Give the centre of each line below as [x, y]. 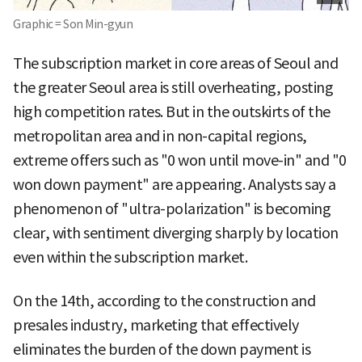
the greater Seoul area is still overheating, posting [173, 87]
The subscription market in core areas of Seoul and [175, 63]
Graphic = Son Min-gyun [73, 24]
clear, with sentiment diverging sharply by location [176, 233]
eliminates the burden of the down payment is [162, 349]
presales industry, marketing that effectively [156, 325]
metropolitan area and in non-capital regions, [160, 136]
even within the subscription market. [130, 257]
